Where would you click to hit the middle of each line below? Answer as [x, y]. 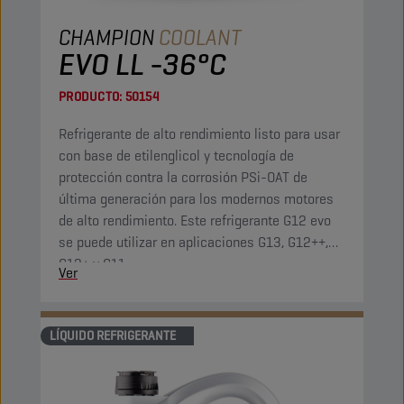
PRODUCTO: [91, 96]
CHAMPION [107, 37]
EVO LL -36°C [142, 64]
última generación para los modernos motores [196, 199]
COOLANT [200, 37]
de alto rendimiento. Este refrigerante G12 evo [195, 220]
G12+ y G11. [93, 264]
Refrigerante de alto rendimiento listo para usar [199, 134]
